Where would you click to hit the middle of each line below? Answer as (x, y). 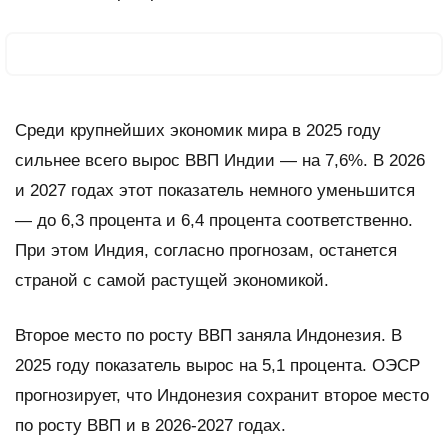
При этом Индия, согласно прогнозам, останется (206, 250)
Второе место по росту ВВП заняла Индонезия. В (208, 335)
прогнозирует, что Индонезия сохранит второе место (222, 395)
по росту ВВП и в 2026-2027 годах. (153, 425)
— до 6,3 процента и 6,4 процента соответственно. (214, 220)
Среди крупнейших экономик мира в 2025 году (198, 130)
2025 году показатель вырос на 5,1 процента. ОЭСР (217, 365)
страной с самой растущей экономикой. (172, 280)
